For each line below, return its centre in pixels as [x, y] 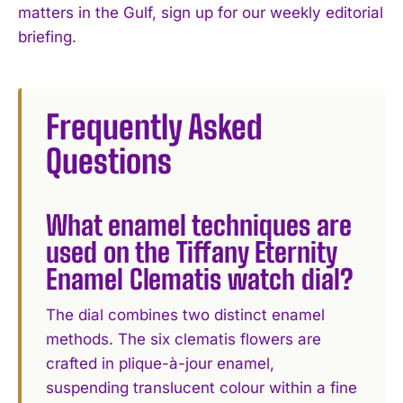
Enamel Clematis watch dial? [200, 279]
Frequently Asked [155, 128]
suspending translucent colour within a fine [202, 388]
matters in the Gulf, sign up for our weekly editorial [201, 13]
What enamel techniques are [199, 225]
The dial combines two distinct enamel [186, 315]
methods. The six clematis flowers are [184, 340]
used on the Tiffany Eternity [192, 252]
